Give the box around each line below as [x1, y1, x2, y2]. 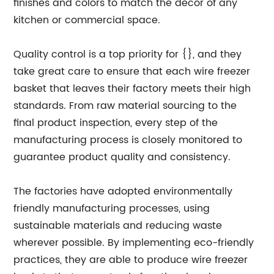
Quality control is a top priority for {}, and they [13, 46, 242, 62]
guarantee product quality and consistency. [13, 149, 231, 165]
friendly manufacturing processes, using [13, 201, 210, 217]
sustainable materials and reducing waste [13, 218, 223, 234]
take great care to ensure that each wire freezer [13, 64, 251, 80]
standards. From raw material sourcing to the [13, 98, 237, 114]
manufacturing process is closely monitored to [13, 132, 243, 148]
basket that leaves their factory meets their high [13, 81, 251, 97]
